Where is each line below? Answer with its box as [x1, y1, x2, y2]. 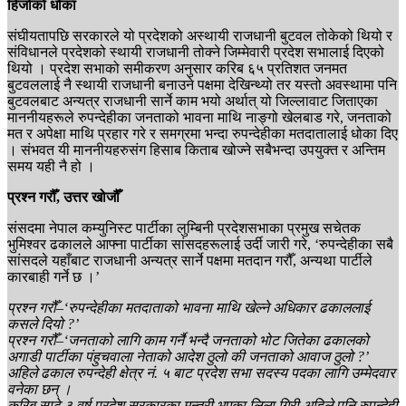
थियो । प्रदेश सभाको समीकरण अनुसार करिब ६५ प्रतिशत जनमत [7, 60, 347, 76]
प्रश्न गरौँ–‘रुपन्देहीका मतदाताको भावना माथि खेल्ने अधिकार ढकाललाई [7, 299, 370, 315]
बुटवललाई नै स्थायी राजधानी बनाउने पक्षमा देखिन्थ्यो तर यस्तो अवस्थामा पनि [7, 76, 397, 92]
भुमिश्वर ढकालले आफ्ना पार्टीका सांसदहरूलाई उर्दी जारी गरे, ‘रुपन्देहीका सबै [7, 236, 393, 252]
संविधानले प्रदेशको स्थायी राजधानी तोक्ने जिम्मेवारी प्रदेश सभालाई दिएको [7, 43, 384, 60]
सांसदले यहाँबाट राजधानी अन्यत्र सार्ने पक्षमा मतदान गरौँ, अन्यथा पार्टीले [7, 252, 372, 268]
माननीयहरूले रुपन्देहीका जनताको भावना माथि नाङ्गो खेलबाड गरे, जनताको [7, 109, 391, 125]
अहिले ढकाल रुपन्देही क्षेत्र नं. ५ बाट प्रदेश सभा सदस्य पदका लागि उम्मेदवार [7, 364, 395, 381]
